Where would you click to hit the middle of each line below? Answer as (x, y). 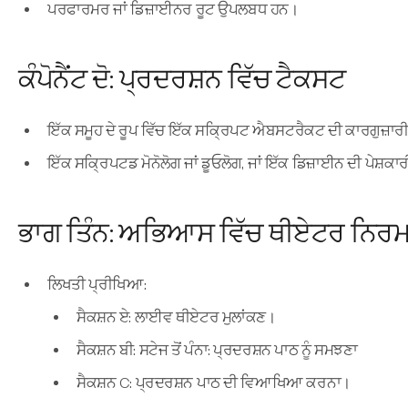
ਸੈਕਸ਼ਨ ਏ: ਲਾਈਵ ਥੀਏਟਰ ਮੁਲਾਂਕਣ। (176, 318)
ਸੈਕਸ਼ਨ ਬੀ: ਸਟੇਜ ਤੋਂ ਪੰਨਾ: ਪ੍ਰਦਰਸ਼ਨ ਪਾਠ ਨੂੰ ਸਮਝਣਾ (217, 351)
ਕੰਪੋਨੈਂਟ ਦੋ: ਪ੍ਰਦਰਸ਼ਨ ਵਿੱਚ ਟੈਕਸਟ (182, 80)
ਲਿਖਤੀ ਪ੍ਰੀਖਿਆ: (97, 285)
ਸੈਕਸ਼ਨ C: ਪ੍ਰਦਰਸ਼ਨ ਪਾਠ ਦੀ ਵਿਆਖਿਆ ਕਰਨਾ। (214, 383)
